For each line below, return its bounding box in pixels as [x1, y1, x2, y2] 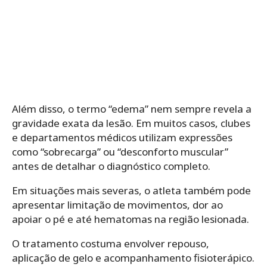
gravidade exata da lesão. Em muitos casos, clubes [12, 116, 250, 130]
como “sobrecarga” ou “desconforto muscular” [12, 144, 228, 159]
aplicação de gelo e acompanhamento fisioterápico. [12, 250, 254, 265]
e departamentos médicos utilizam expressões [12, 130, 232, 144]
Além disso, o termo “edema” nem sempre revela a [12, 101, 252, 116]
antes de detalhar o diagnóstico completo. [12, 159, 210, 173]
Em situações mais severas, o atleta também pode [12, 183, 251, 197]
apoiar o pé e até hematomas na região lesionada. [12, 212, 249, 226]
